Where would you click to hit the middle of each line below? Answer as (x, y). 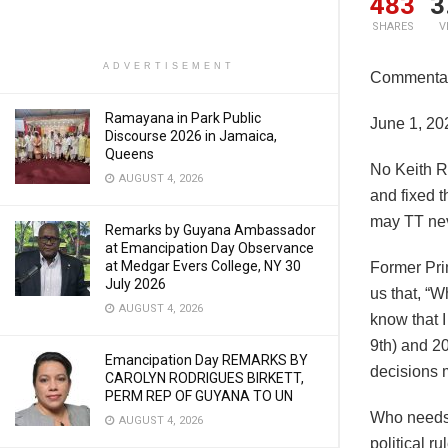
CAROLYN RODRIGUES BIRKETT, (204, 378)
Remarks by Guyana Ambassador (210, 230)
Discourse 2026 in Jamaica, (191, 136)
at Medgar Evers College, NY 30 (203, 266)
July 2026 (135, 284)
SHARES (392, 27)
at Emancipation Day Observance (209, 248)
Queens (129, 154)
